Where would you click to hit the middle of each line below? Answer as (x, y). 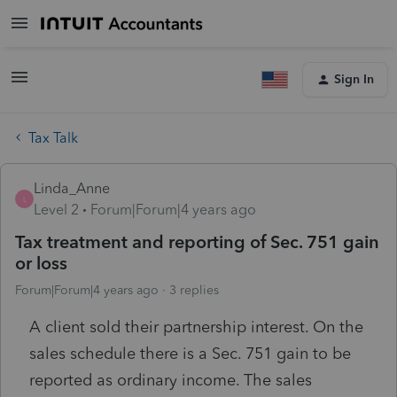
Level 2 (56, 209)
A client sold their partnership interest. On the (196, 327)
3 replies (194, 290)
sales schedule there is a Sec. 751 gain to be (190, 353)
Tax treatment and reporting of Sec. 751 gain (197, 241)
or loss (41, 263)
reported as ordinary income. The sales (171, 380)
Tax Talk (53, 137)
